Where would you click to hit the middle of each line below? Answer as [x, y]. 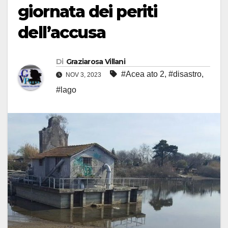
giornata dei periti [88, 12]
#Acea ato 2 [143, 74]
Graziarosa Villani [96, 62]
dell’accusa [62, 33]
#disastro [185, 74]
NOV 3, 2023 [83, 75]
